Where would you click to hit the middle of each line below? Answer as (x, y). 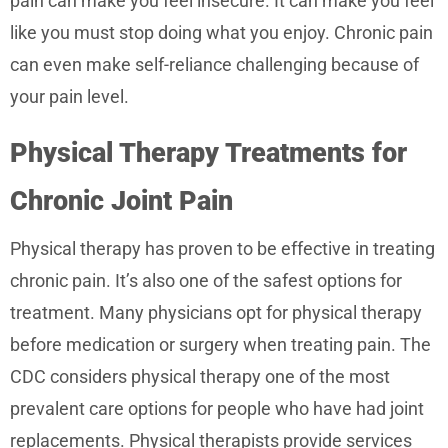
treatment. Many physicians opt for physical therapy (216, 313)
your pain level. (69, 97)
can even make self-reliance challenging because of (214, 65)
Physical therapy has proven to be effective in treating (222, 249)
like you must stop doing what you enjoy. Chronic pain (221, 33)
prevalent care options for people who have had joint (217, 409)
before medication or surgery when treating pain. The (220, 345)
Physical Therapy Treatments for (208, 153)
